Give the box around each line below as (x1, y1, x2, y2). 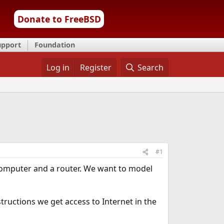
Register (79, 62, 111, 73)
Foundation (34, 40, 75, 49)
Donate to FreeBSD (17, 13, 101, 25)
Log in (46, 62, 69, 73)
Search (137, 62, 164, 73)
